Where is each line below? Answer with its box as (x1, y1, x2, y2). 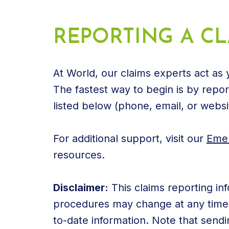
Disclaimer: (53, 181, 108, 194)
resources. (53, 148, 105, 161)
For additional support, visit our (53, 132, 207, 145)
